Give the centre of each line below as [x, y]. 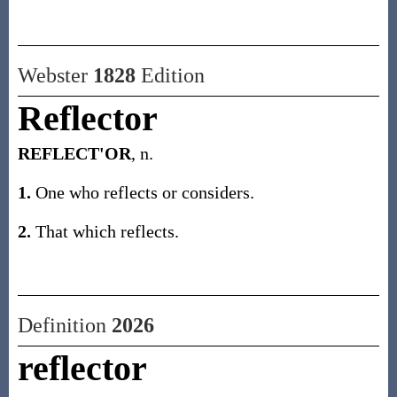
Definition [64, 325]
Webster [55, 75]
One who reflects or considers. [142, 192]
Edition [170, 75]
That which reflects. [105, 231]
